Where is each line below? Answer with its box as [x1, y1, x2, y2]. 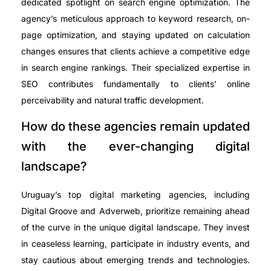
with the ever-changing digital [21, 139, 250, 154]
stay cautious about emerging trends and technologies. [21, 254, 250, 265]
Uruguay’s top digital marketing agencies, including [21, 189, 250, 200]
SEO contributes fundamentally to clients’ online [21, 78, 250, 89]
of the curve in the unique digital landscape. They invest [21, 221, 250, 232]
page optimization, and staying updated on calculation [21, 29, 250, 40]
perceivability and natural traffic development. [21, 94, 204, 105]
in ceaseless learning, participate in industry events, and [21, 238, 250, 249]
